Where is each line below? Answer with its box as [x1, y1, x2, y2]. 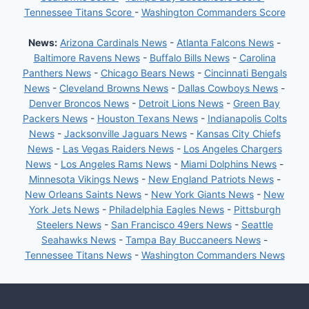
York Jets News [28, 203, 99, 215]
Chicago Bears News [100, 66, 195, 79]
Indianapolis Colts [207, 112, 287, 124]
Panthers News [22, 66, 91, 79]
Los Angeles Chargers [183, 142, 282, 154]
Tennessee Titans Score [23, 6, 134, 18]
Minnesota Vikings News [28, 172, 139, 185]
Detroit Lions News [139, 97, 223, 109]
